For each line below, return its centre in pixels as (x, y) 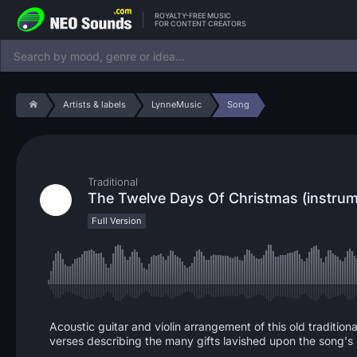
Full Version (117, 221)
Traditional (113, 182)
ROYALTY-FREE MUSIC (193, 15)
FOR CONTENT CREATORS (200, 23)
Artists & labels (94, 104)
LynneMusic (176, 104)
